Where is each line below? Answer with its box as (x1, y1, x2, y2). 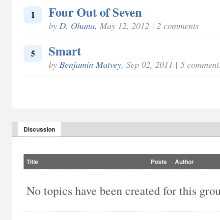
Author (175, 157, 194, 166)
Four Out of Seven (49, 3, 142, 21)
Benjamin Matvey (59, 58, 121, 70)
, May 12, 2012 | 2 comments (95, 19, 199, 31)
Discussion (24, 125, 55, 134)
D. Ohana (59, 19, 95, 31)
